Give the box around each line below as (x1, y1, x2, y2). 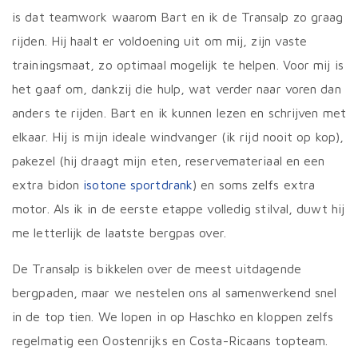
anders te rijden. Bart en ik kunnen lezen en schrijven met (12, 105, 346, 121)
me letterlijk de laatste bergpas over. (12, 225, 226, 241)
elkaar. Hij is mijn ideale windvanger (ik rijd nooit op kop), (12, 129, 344, 145)
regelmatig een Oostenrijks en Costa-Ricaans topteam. (12, 333, 328, 348)
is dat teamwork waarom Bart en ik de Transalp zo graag (12, 10, 344, 25)
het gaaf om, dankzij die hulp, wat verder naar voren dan (12, 82, 341, 97)
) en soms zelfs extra (193, 177, 316, 193)
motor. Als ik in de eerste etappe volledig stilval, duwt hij (12, 201, 345, 217)
